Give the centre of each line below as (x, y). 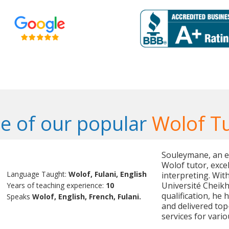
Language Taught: (38, 174)
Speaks (20, 197)
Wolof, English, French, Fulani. (87, 197)
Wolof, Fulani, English (108, 174)
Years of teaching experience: (56, 186)
